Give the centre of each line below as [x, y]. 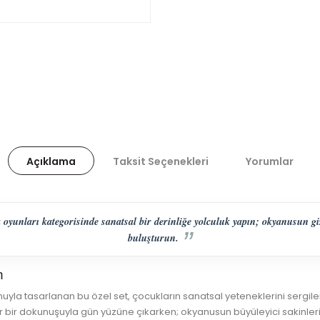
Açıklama [51, 162]
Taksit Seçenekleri [161, 162]
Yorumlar [270, 162]
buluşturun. [154, 237]
